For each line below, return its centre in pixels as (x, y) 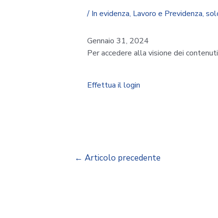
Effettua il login (113, 85)
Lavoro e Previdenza (167, 13)
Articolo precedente (121, 158)
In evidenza (110, 13)
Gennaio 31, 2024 (118, 41)
